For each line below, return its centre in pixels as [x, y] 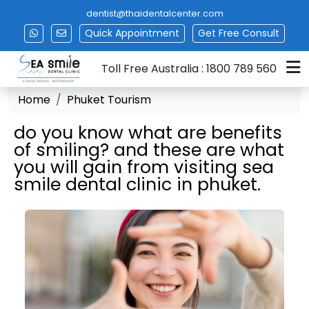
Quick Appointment [132, 33]
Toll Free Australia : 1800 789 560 [189, 68]
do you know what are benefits [148, 132]
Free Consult [249, 33]
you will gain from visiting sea [144, 167]
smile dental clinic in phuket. [137, 184]
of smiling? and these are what [149, 150]
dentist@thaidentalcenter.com [154, 13]
